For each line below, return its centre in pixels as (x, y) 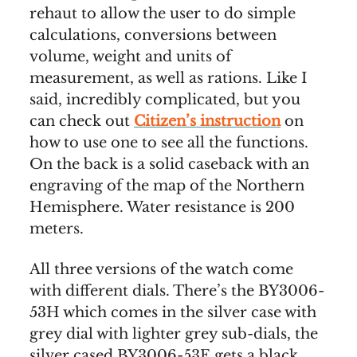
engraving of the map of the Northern (167, 186)
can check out (82, 122)
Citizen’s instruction (207, 122)
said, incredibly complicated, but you (165, 100)
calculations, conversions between (153, 35)
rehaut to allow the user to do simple (163, 14)
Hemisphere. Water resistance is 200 (162, 208)
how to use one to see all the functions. (169, 143)
